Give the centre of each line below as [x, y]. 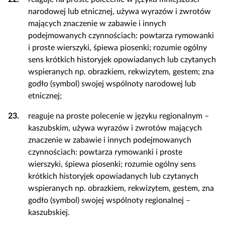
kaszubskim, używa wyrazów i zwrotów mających [115, 128]
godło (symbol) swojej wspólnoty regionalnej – [109, 200]
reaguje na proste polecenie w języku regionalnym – [119, 116]
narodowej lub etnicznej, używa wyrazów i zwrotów [120, 12]
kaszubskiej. [49, 212]
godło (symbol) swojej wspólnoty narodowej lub [112, 84]
